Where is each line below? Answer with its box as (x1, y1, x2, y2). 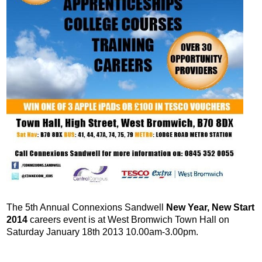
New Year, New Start (166, 202, 255, 213)
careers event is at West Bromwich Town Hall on (27, 215, 230, 225)
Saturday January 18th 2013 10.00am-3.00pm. (6, 227, 199, 237)
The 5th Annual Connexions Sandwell (6, 202, 167, 213)
